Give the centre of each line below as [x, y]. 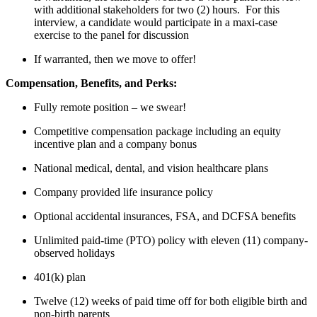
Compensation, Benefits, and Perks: [91, 83]
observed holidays [74, 253]
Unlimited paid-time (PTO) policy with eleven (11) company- [171, 240]
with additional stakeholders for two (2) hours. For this [157, 9]
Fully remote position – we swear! [110, 107]
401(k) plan [61, 277]
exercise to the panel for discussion [111, 35]
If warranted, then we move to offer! [115, 59]
